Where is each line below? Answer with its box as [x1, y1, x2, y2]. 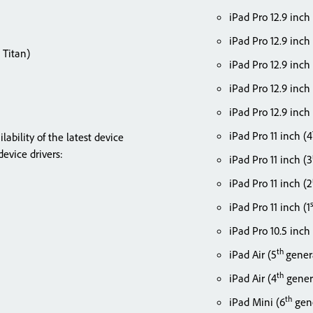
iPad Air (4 [229, 271, 277, 285]
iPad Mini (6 [229, 295, 285, 309]
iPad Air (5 [229, 247, 277, 261]
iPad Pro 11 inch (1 [229, 200, 310, 214]
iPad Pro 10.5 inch [229, 224, 310, 238]
